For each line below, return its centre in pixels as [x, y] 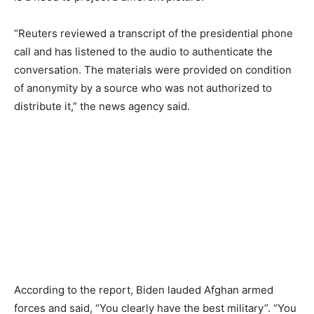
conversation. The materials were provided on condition [153, 70]
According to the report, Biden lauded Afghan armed [144, 290]
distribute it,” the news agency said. [102, 106]
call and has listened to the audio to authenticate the [143, 52]
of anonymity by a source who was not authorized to [143, 88]
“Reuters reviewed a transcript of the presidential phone [153, 33]
